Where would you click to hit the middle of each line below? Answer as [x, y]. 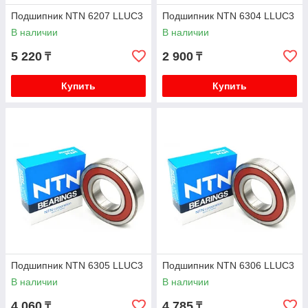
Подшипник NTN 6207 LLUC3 [77, 16]
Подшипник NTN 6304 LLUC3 [228, 16]
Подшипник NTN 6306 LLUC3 [228, 265]
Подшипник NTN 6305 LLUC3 [77, 265]
